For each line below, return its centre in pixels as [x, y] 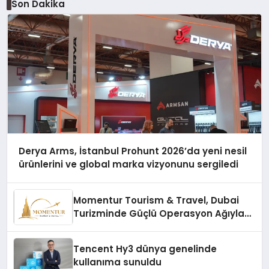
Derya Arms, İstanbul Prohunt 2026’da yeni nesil [132, 151]
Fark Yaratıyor [107, 227]
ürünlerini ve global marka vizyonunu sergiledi [128, 165]
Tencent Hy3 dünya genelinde [145, 249]
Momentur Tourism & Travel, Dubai [156, 201]
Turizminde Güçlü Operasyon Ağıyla [159, 214]
